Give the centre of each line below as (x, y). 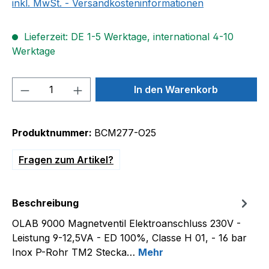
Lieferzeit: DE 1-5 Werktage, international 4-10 (127, 37)
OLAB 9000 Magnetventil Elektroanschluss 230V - (126, 223)
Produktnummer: (53, 133)
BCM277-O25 (125, 133)
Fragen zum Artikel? (66, 160)
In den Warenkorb (176, 89)
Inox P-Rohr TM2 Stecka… (75, 252)
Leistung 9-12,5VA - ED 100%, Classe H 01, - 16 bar (129, 238)
